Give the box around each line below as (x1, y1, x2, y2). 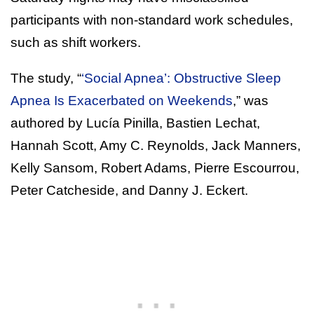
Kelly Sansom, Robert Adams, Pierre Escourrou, (11, 160, 299, 175)
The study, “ (11, 70, 81, 86)
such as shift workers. (11, 34, 141, 50)
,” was (233, 93, 268, 108)
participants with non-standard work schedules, (11, 12, 293, 27)
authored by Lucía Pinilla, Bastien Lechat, (11, 115, 260, 130)
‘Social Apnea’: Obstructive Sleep (81, 70, 281, 86)
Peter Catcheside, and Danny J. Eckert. (11, 182, 248, 198)
